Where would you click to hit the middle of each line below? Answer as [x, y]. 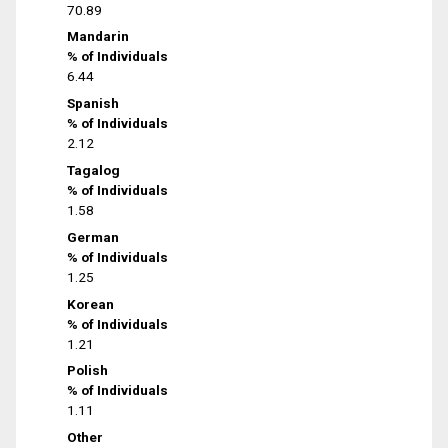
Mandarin [98, 36]
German [93, 236]
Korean [91, 303]
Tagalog [94, 169]
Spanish [93, 103]
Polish [88, 370]
